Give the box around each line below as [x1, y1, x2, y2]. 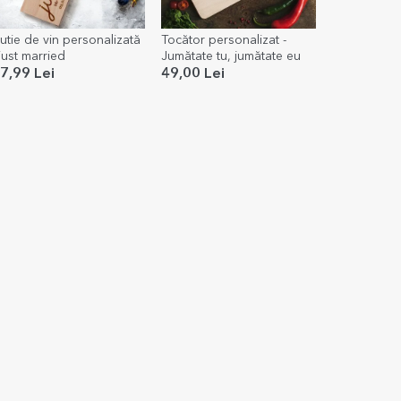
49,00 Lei [161, 66, 226, 81]
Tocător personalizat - [161, 33, 287, 47]
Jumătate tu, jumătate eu [161, 49, 302, 63]
